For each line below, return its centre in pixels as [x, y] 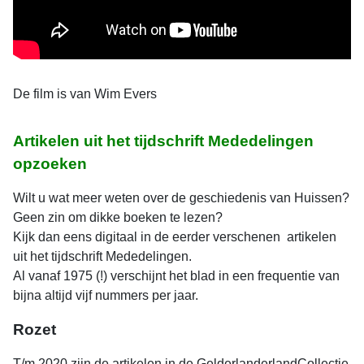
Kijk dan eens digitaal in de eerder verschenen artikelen [175, 237]
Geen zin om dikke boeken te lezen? [118, 218]
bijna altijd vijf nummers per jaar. [106, 296]
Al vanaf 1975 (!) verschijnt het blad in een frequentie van [176, 276]
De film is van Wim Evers [85, 94]
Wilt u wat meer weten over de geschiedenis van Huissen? [181, 198]
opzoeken [50, 164]
